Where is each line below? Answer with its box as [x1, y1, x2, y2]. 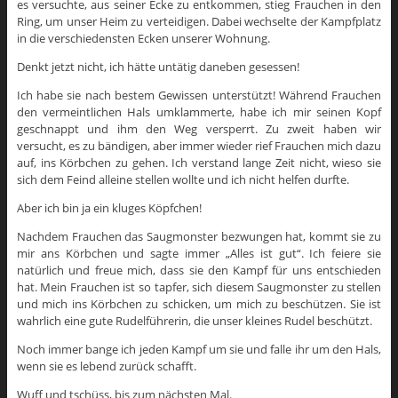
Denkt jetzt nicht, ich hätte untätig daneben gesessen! [16, 59, 299, 76]
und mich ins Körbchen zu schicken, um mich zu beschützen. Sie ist [16, 296, 382, 313]
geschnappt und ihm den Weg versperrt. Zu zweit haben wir [16, 121, 382, 138]
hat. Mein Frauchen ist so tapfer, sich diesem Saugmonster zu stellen [16, 279, 382, 296]
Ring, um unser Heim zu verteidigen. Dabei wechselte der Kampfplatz [16, 13, 382, 30]
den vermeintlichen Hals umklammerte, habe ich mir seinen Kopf [16, 104, 382, 121]
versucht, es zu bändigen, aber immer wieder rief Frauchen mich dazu [16, 138, 382, 155]
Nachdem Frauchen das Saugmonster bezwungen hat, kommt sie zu [16, 228, 382, 245]
